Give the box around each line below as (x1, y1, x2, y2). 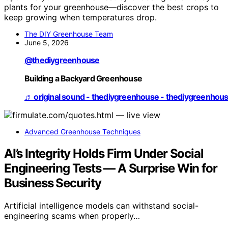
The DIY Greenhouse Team (24, 29, 113, 38)
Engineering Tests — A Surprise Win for (4, 160, 217, 176)
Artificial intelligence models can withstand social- (4, 200, 198, 211)
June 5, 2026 (24, 38, 69, 47)
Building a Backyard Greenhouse (24, 73, 142, 83)
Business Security (4, 175, 101, 190)
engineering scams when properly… (4, 210, 140, 221)
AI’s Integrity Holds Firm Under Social (4, 146, 204, 161)
